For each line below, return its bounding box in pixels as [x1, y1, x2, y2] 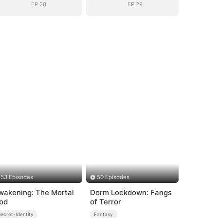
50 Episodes [97, 174, 130, 181]
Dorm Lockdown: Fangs [90, 188, 172, 198]
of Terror [90, 197, 121, 207]
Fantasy [94, 211, 113, 217]
